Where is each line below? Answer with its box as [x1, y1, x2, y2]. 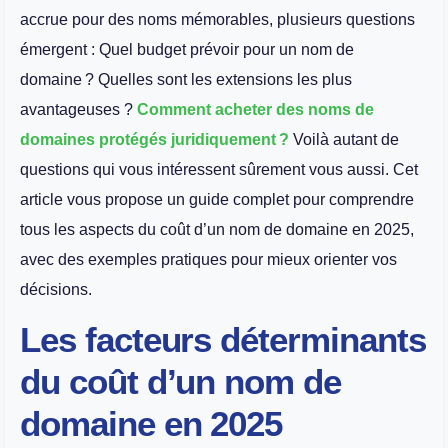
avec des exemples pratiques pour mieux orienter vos [20, 250, 397, 268]
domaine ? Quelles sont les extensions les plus [20, 70, 352, 88]
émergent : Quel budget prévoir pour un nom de [20, 40, 354, 58]
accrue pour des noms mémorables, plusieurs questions [20, 10, 415, 28]
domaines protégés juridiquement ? [20, 130, 289, 148]
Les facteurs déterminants [20, 320, 426, 360]
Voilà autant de [289, 130, 399, 148]
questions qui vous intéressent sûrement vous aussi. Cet [20, 160, 418, 178]
